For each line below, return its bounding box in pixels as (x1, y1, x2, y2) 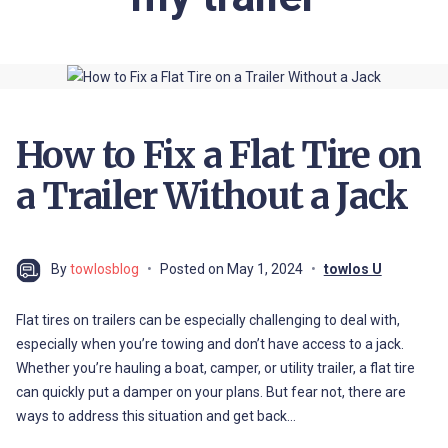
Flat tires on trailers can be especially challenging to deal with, (15, 311, 400, 328)
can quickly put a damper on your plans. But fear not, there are (15, 383, 406, 400)
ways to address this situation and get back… (15, 407, 296, 424)
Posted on (159, 260, 227, 277)
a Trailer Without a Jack (15, 173, 408, 219)
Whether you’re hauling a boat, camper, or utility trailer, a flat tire (15, 359, 415, 376)
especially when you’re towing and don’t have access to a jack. (15, 335, 404, 352)
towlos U (323, 260, 382, 277)
